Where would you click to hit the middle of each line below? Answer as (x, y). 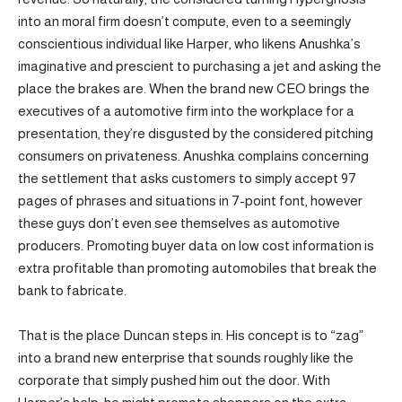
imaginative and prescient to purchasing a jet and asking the (200, 66)
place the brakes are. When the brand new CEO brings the (194, 88)
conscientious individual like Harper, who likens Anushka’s (189, 43)
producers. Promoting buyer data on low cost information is (196, 245)
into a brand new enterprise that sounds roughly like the (186, 358)
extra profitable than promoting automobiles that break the (197, 267)
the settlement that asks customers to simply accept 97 (187, 178)
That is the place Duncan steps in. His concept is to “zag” (191, 336)
